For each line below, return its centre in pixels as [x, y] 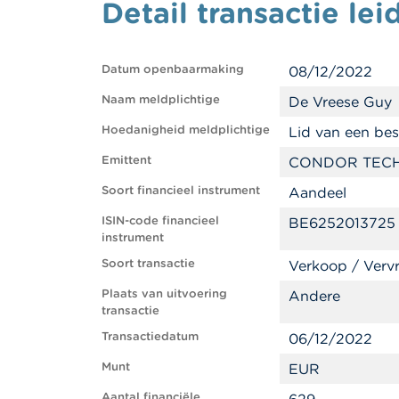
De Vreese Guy [340, 101]
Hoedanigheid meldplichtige [186, 129]
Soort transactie [148, 263]
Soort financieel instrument [181, 190]
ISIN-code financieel [160, 220]
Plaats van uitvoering [164, 293]
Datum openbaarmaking [173, 69]
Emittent [126, 159]
